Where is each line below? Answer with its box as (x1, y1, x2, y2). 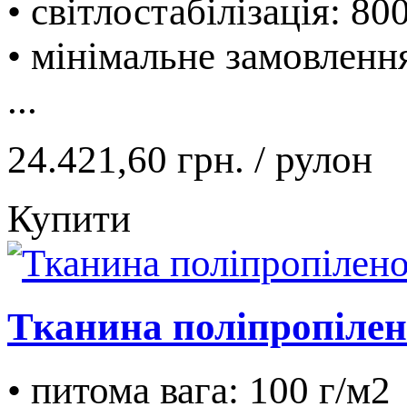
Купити (7, 196, 131, 240)
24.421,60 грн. (7, 137, 254, 181)
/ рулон (254, 137, 372, 181)
